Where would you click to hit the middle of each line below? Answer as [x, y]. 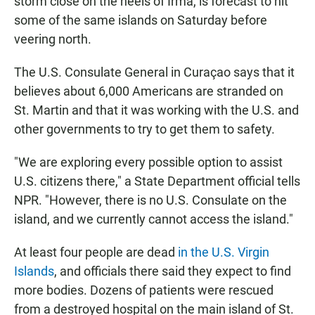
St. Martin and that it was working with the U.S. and [156, 110]
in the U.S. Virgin [224, 252]
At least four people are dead [96, 252]
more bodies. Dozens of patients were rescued [144, 290]
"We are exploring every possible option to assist [148, 162]
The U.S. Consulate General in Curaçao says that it [154, 72]
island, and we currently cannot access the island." [154, 219]
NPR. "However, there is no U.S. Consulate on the [150, 200]
